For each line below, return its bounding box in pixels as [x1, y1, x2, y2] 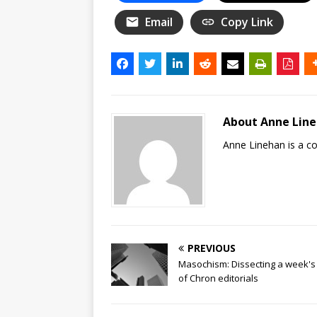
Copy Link [221, 13, 273, 30]
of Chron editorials [178, 271, 258, 284]
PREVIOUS [188, 241, 236, 255]
